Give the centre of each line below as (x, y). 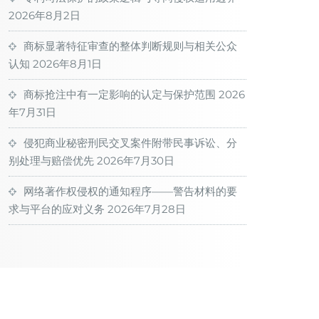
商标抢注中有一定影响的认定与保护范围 (120, 94)
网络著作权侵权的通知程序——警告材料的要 (130, 191)
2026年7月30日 (136, 161)
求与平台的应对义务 (57, 209)
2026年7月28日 (147, 209)
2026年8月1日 (67, 64)
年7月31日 (32, 112)
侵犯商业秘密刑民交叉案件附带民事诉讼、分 (130, 143)
